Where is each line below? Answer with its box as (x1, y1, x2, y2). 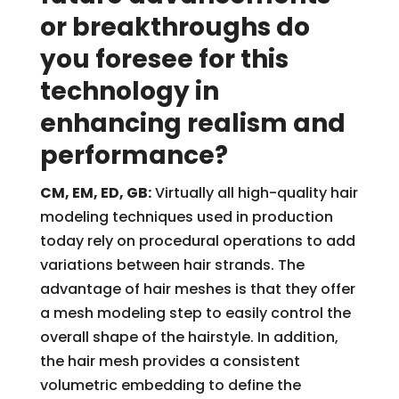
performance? (39, 137, 228, 173)
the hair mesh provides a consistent (39, 350, 300, 371)
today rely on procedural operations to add (39, 230, 355, 251)
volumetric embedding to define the (39, 374, 301, 395)
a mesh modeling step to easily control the (39, 302, 351, 323)
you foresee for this (39, 41, 289, 77)
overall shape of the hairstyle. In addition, (39, 326, 338, 347)
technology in (39, 73, 219, 109)
